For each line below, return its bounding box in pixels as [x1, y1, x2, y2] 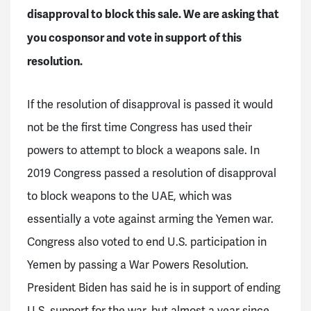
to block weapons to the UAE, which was [27, 190, 232, 204]
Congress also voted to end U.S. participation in [27, 235, 267, 250]
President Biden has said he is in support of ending [27, 281, 280, 296]
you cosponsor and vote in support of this [27, 31, 242, 46]
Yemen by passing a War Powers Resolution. [27, 258, 249, 273]
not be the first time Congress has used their [27, 121, 252, 135]
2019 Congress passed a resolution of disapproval [27, 167, 276, 181]
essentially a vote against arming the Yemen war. [27, 212, 274, 227]
